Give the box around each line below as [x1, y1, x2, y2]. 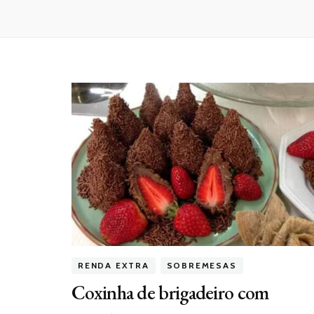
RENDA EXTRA [78, 260, 149, 271]
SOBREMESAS [166, 260, 237, 271]
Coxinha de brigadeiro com [71, 280, 269, 306]
